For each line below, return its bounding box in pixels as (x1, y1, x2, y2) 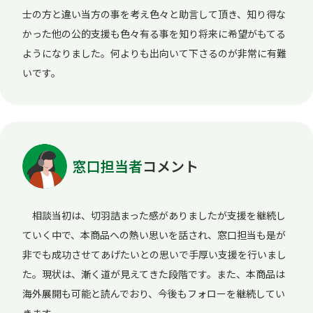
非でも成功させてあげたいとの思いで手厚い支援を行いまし (22, 247, 286, 261)
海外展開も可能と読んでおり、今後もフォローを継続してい (22, 286, 285, 300)
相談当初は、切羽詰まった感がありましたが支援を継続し (22, 208, 286, 222)
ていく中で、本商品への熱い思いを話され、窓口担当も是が (22, 227, 286, 242)
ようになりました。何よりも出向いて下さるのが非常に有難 (22, 45, 286, 60)
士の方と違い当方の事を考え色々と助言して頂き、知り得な (22, 6, 286, 21)
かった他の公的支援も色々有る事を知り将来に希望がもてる (22, 26, 286, 41)
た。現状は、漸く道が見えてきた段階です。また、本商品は (22, 266, 285, 281)
